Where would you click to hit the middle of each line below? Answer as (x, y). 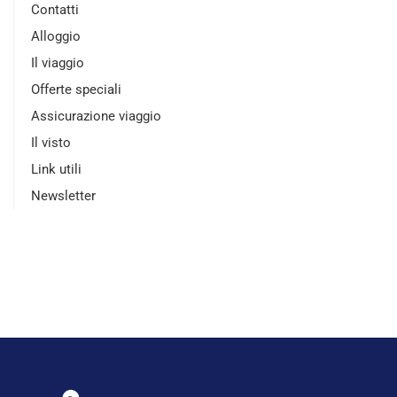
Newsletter (63, 195)
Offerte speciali (76, 89)
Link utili (56, 169)
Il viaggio (58, 62)
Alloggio (56, 36)
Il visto (51, 142)
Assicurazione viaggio (96, 116)
